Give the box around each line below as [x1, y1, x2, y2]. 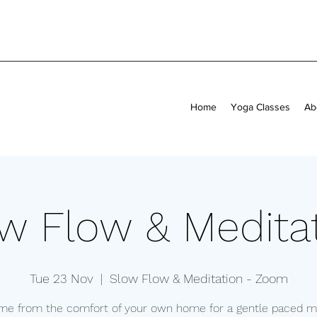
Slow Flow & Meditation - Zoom [109, 271, 288, 286]
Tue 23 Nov [29, 271, 93, 286]
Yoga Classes [231, 101, 290, 113]
